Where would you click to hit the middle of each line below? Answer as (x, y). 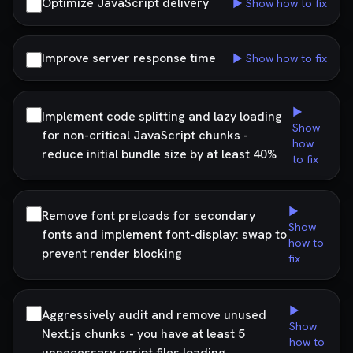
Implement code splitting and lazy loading (162, 116)
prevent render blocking (112, 253)
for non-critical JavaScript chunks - (145, 135)
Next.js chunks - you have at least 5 (143, 334)
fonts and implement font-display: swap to (164, 234)
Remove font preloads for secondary (149, 216)
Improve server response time (129, 58)
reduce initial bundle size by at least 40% (159, 154)
